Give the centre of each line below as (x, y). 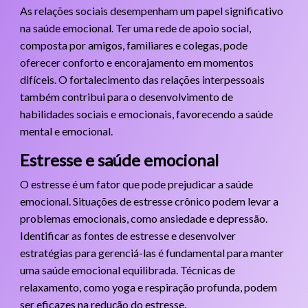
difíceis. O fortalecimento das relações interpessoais (142, 79)
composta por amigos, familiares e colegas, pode (133, 45)
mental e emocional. (66, 131)
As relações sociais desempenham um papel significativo (151, 10)
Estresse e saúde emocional (119, 159)
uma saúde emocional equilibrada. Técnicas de (127, 269)
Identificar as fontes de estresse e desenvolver (128, 235)
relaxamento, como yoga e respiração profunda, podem (148, 287)
